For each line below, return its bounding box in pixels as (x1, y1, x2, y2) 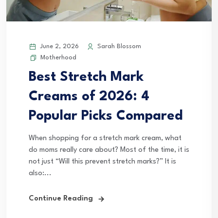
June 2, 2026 (38, 43, 79, 50)
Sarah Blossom (95, 43, 141, 50)
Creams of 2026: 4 (29, 90, 149, 104)
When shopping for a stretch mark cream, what (29, 135, 182, 143)
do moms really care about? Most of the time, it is (29, 146, 189, 154)
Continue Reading (29, 195, 93, 203)
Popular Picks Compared (29, 109, 183, 124)
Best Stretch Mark (29, 71, 144, 85)
